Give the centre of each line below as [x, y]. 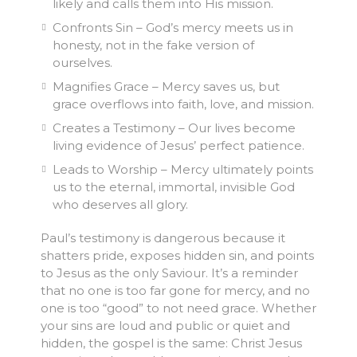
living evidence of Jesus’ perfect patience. [178, 146]
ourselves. [82, 63]
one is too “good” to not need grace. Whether [178, 308]
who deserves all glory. [120, 205]
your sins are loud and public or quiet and [165, 326]
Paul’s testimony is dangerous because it [163, 238]
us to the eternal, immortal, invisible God [173, 187]
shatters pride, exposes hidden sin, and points [177, 256]
